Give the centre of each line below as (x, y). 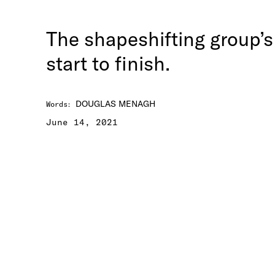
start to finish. (108, 63)
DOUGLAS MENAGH (115, 104)
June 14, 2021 (82, 122)
